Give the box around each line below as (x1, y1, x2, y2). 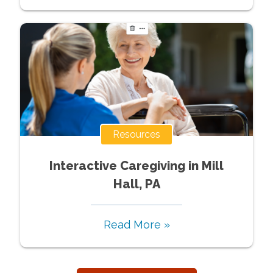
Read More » (103, 218, 170, 232)
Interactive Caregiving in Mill (49, 158, 224, 174)
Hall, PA (113, 177, 160, 192)
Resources (113, 129, 160, 141)
